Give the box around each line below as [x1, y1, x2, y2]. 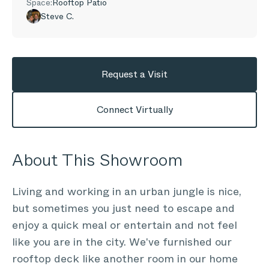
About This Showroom [12, 148, 183, 172]
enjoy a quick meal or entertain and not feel [12, 217, 237, 233]
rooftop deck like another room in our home [12, 251, 238, 267]
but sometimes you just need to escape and [12, 201, 235, 216]
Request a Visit [101, 67, 168, 81]
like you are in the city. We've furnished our [12, 234, 232, 250]
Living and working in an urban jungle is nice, [12, 184, 241, 199]
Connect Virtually [96, 103, 173, 116]
